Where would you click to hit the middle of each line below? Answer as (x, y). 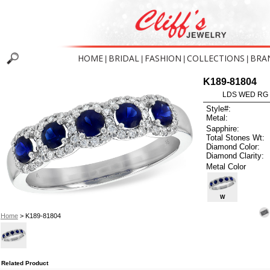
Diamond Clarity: (235, 155)
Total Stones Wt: (236, 137)
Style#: (219, 109)
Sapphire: (223, 128)
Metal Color (226, 166)
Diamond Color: (233, 146)
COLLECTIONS (216, 58)
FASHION (163, 58)
